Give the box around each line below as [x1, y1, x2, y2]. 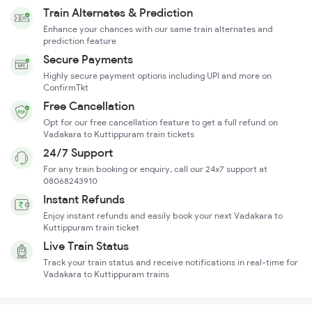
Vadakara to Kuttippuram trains [43, 269, 169, 280]
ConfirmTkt [43, 82, 88, 93]
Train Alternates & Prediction [43, 6, 193, 20]
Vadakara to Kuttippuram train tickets [43, 129, 194, 140]
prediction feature [43, 36, 116, 47]
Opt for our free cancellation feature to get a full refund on [43, 117, 278, 128]
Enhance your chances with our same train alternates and [43, 24, 273, 35]
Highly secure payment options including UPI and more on [43, 70, 272, 81]
